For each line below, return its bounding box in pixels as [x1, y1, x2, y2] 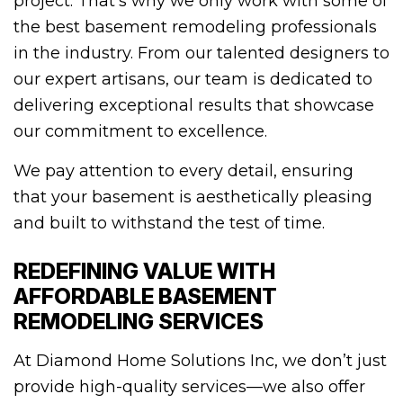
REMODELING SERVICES [13, 309, 264, 336]
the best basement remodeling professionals [13, 17, 377, 38]
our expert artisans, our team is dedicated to [13, 69, 372, 90]
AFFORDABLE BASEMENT [13, 283, 277, 310]
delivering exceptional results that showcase [13, 95, 374, 116]
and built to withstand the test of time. [13, 213, 325, 234]
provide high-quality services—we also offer [13, 377, 365, 398]
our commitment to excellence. [13, 121, 267, 142]
